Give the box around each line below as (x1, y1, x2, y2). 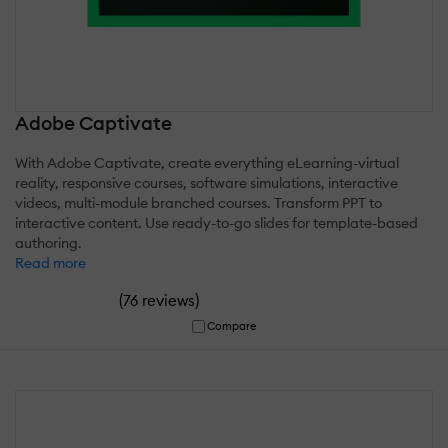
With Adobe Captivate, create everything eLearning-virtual (15, 153, 399, 172)
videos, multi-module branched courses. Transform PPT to (15, 193, 382, 212)
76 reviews (123, 290, 195, 310)
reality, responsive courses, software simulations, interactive (15, 173, 398, 192)
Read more (15, 253, 86, 272)
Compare (207, 318, 257, 333)
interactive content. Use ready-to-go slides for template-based (15, 213, 418, 232)
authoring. (15, 233, 82, 252)
